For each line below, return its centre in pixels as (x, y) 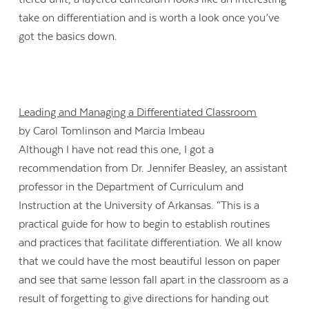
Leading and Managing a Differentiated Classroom (138, 113)
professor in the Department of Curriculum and (131, 187)
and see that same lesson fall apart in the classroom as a (154, 280)
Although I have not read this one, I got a (117, 150)
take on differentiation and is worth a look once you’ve (149, 18)
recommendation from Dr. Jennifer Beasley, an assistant (153, 169)
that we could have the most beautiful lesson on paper (150, 262)
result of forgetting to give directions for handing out (144, 299)
